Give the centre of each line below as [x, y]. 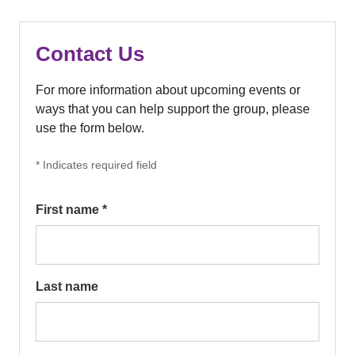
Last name [67, 286]
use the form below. [90, 128]
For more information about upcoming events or [168, 90]
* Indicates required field [96, 164]
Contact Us [90, 53]
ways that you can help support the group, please [173, 109]
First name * [71, 209]
